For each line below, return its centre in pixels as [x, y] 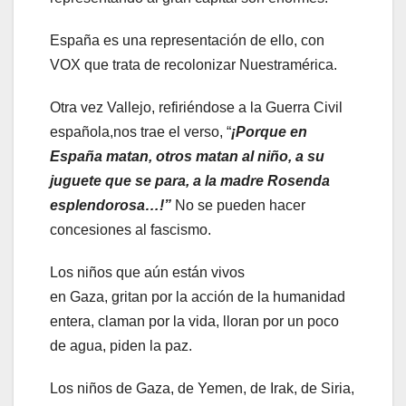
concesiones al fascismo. [130, 229]
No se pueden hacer [240, 205]
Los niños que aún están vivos [147, 272]
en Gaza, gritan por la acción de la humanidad [198, 296]
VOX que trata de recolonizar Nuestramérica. [195, 64]
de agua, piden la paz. [121, 345]
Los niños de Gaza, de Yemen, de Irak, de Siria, [202, 388]
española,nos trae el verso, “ [140, 131]
